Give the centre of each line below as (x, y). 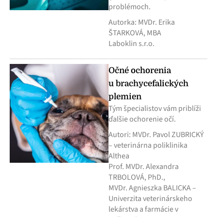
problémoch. (130, 7)
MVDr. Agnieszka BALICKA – (152, 188)
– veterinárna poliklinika (148, 146)
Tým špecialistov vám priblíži (155, 109)
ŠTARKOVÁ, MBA (135, 33)
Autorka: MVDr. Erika (142, 23)
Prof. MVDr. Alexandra (144, 167)
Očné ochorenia (140, 71)
